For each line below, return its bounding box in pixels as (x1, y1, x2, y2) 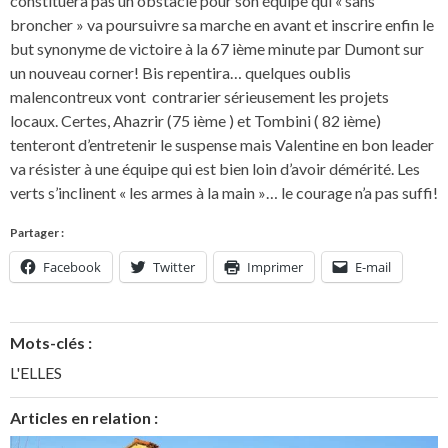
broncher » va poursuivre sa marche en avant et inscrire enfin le (10, 14, 434, 34)
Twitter (153, 258, 195, 277)
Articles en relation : (10, 408, 158, 428)
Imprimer (247, 258, 303, 277)
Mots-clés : (10, 333, 92, 353)
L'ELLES (10, 363, 62, 383)
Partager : (10, 225, 64, 241)
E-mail (355, 258, 391, 277)
